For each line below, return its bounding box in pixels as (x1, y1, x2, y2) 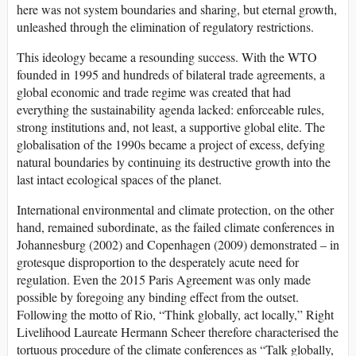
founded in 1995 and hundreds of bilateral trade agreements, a (17, 65, 325, 83)
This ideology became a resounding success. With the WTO (17, 48, 317, 65)
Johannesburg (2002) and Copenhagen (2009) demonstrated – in (17, 235, 339, 253)
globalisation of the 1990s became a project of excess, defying (17, 135, 325, 153)
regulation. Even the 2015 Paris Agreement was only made (17, 270, 311, 288)
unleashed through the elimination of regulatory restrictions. (17, 17, 314, 35)
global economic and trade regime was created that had (17, 83, 291, 100)
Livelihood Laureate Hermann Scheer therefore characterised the (17, 323, 339, 340)
